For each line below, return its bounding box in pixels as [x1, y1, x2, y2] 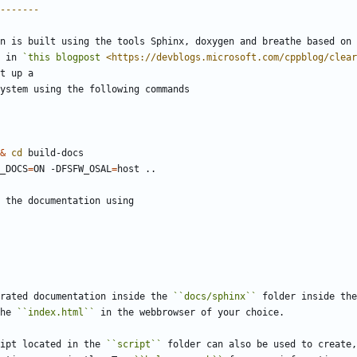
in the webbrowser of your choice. [95, 307, 284, 319]
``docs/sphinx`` [173, 291, 257, 303]
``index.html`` [17, 307, 95, 319]
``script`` [106, 339, 162, 351]
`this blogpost [22, 52, 106, 64]
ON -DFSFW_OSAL [33, 163, 112, 175]
